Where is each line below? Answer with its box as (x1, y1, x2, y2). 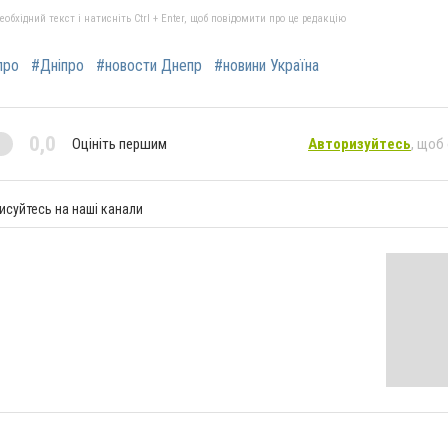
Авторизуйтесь (308, 134, 411, 153)
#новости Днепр (96, 56, 202, 76)
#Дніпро (31, 56, 84, 76)
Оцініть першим (72, 134, 167, 153)
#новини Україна (214, 56, 319, 76)
